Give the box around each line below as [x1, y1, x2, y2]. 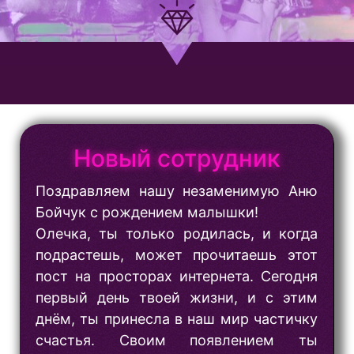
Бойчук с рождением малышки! [36, 204, 258, 221]
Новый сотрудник [73, 144, 281, 173]
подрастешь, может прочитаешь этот [36, 247, 318, 264]
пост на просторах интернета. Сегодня [36, 268, 318, 285]
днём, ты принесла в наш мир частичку [36, 311, 318, 328]
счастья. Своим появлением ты [36, 332, 318, 349]
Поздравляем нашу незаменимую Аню [36, 183, 318, 200]
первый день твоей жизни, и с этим [36, 289, 318, 307]
